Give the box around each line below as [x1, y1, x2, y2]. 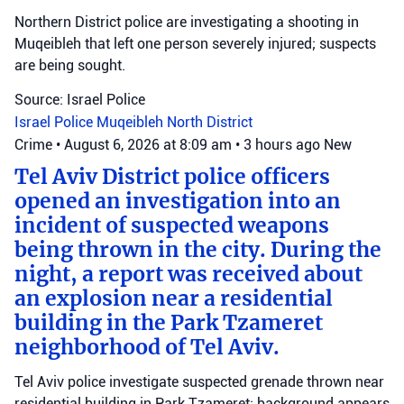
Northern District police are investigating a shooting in [14, 14, 359, 31]
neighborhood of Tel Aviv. [14, 335, 280, 360]
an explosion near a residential [14, 286, 333, 311]
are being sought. [14, 57, 125, 74]
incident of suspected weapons [14, 213, 329, 238]
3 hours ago [243, 136, 320, 153]
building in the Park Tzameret [14, 310, 323, 335]
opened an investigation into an [14, 188, 341, 214]
